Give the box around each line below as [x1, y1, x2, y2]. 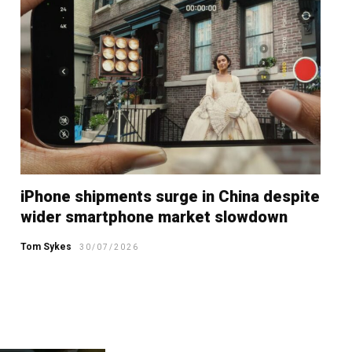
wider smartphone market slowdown [20, 207, 288, 226]
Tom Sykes [20, 240, 71, 252]
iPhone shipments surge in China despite [20, 186, 320, 206]
